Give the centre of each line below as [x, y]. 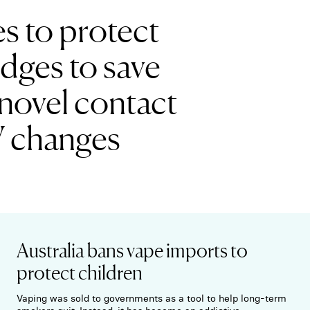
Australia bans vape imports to [132, 249]
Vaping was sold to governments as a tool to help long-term [151, 299]
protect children [79, 272]
